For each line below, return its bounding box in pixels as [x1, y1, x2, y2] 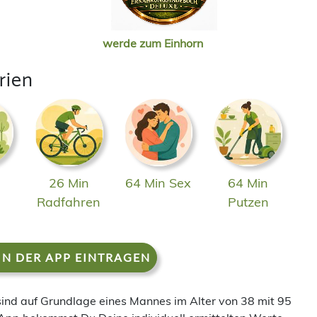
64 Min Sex [125, 175, 192, 192]
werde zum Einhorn [103, 35, 203, 50]
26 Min [48, 175, 89, 192]
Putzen [227, 194, 269, 211]
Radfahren [37, 194, 101, 211]
